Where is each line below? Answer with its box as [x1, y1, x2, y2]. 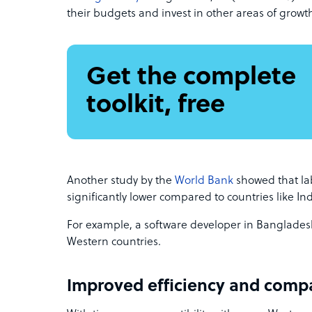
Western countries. [67, 236, 161, 249]
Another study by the [67, 175, 175, 187]
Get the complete [86, 64, 296, 92]
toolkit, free [86, 92, 225, 120]
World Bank [175, 175, 233, 187]
